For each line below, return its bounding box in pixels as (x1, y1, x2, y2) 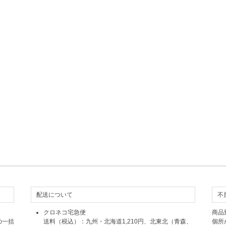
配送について (36, 191, 73, 198)
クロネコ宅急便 (43, 209, 86, 216)
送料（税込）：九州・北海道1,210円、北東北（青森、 (43, 218, 192, 225)
